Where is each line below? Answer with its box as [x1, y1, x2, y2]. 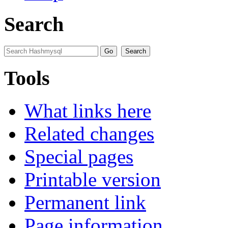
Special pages [24, 146, 133, 168]
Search [4, 13, 64, 36]
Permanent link [24, 191, 146, 214]
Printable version [24, 168, 161, 191]
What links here [24, 100, 151, 122]
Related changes [24, 123, 154, 145]
